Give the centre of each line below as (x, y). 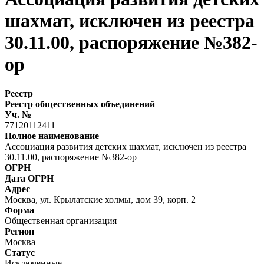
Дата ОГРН (29, 178)
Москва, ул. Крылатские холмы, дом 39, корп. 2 (100, 199)
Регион (19, 231)
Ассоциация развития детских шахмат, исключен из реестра (126, 146)
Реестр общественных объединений (80, 104)
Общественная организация (61, 220)
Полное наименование (52, 136)
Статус (20, 252)
